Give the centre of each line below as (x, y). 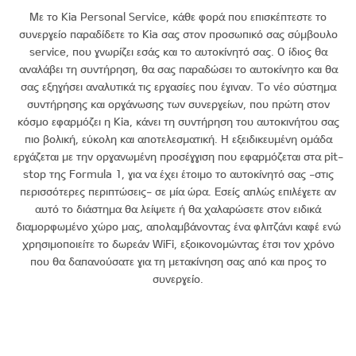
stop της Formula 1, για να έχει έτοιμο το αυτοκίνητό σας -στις (178, 173)
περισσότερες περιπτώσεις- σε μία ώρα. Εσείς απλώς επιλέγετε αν (178, 191)
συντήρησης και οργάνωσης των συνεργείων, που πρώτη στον (178, 103)
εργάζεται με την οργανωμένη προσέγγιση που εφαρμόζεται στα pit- (178, 156)
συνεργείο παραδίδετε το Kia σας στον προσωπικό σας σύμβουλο (178, 33)
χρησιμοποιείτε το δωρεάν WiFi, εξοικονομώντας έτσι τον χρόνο (178, 243)
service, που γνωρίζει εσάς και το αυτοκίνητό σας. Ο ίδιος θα (178, 51)
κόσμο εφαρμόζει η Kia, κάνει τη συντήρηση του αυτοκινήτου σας (178, 121)
